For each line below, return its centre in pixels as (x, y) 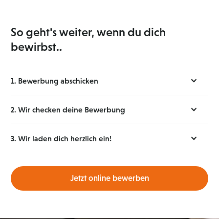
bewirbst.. (37, 47)
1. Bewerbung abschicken (55, 81)
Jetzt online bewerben (109, 178)
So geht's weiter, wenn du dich (88, 32)
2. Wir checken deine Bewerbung (68, 110)
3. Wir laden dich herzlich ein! (61, 139)
